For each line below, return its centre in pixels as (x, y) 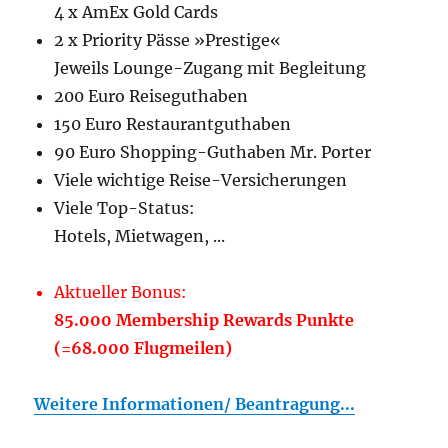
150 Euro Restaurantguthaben (173, 123)
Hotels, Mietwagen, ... (140, 235)
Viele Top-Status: (125, 207)
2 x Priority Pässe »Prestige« (168, 39)
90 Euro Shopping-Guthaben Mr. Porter (213, 151)
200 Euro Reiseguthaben (151, 95)
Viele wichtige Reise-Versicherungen (201, 179)
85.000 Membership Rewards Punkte (204, 319)
